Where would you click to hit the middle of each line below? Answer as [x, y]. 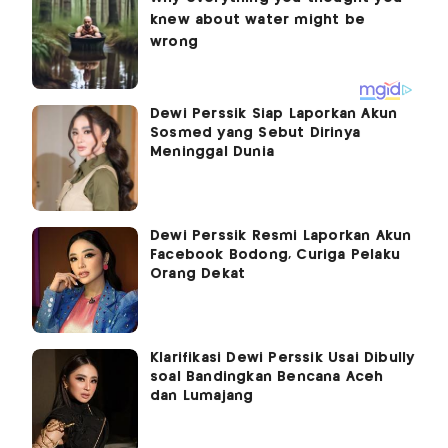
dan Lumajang [202, 395]
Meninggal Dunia [212, 151]
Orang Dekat [198, 273]
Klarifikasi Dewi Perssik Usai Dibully [282, 357]
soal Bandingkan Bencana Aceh [267, 376]
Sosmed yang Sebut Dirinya [255, 132]
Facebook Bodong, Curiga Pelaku [275, 254]
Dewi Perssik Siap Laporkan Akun [274, 113]
